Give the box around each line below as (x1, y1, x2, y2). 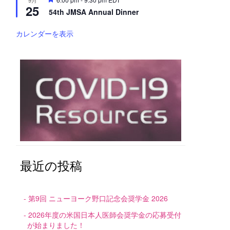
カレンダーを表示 (16, 28, 73, 39)
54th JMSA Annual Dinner (49, 7, 139, 17)
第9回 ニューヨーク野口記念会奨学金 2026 (28, 193, 168, 204)
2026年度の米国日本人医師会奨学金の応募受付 (28, 209, 181, 220)
